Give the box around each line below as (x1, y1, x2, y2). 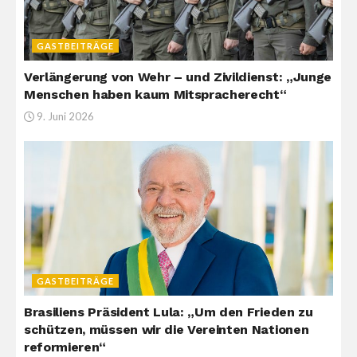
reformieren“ (24, 339, 107, 355)
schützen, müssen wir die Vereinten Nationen (24, 322, 309, 337)
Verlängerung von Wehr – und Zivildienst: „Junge (24, 69, 331, 84)
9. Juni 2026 (34, 110, 94, 123)
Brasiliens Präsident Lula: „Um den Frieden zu (24, 304, 313, 320)
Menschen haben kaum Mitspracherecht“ (24, 87, 287, 102)
